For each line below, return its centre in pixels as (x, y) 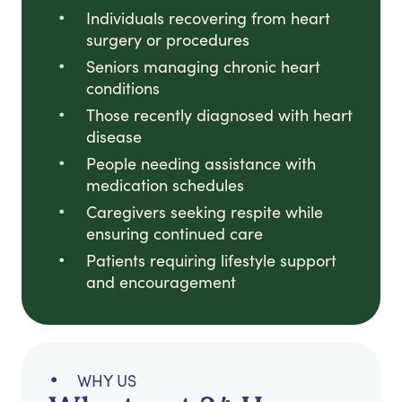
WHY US (107, 381)
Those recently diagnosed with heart (219, 115)
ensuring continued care (175, 234)
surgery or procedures (168, 40)
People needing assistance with (201, 164)
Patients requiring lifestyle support (211, 261)
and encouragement (161, 282)
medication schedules (165, 185)
